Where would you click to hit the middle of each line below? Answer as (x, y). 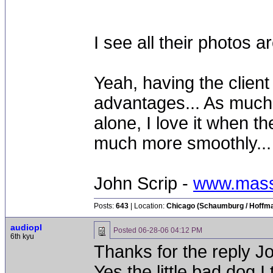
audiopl (26, 227)
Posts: (105, 206)
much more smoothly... (183, 143)
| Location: (147, 206)
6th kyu (22, 236)
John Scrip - (144, 183)
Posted (126, 230)
